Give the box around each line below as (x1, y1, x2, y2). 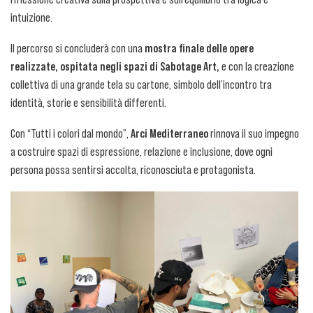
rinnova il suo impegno (208, 127, 299, 140)
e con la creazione (219, 60, 294, 73)
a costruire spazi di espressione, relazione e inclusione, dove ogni (10, 145, 272, 158)
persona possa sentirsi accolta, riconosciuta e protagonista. (10, 163, 256, 176)
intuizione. (10, 11, 52, 24)
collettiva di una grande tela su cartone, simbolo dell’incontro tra (10, 78, 272, 91)
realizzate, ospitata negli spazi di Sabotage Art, (10, 60, 219, 73)
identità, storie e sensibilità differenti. (10, 96, 166, 109)
